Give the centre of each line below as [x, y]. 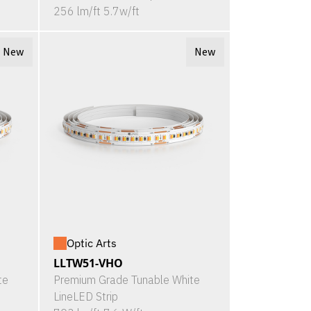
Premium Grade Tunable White [126, 280]
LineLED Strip [85, 297]
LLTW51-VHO [88, 263]
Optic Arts [91, 243]
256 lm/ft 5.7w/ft [96, 11]
